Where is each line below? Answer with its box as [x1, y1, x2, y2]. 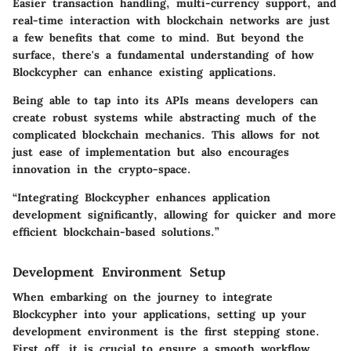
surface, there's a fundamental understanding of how [13, 47, 313, 62]
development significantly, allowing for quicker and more [13, 207, 336, 222]
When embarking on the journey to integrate [13, 289, 273, 304]
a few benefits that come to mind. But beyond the [13, 30, 304, 45]
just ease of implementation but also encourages [13, 144, 289, 159]
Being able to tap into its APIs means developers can [13, 92, 318, 107]
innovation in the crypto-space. [13, 161, 191, 176]
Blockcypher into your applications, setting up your [13, 306, 306, 321]
